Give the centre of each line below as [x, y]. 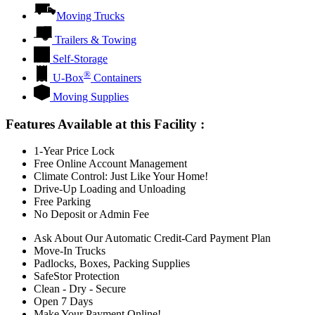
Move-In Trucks [70, 251]
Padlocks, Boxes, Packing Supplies [112, 264]
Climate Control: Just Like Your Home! [121, 176]
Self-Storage [80, 58]
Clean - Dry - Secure [80, 289]
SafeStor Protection [77, 276]
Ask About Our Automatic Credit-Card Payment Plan [152, 238]
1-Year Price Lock [74, 151]
